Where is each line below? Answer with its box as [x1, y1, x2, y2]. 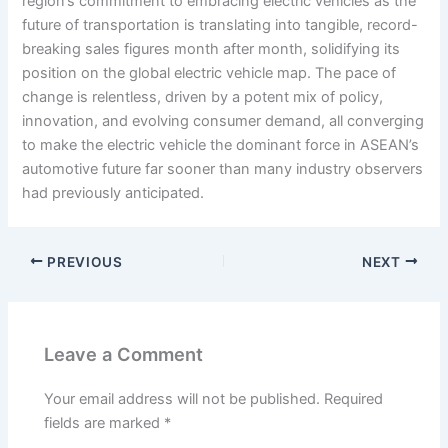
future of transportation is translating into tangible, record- [22, 16, 419, 35]
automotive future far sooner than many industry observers [22, 160, 424, 179]
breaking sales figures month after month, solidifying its [22, 40, 401, 59]
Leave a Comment [44, 342, 204, 365]
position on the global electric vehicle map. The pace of [22, 64, 397, 83]
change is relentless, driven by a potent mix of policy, [22, 88, 384, 107]
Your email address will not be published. [44, 390, 321, 409]
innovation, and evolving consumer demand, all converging [22, 112, 425, 131]
